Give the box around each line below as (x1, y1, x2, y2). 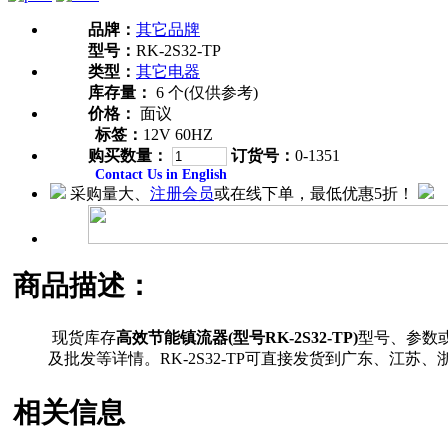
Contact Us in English (95, 166, 227, 182)
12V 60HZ (143, 125, 213, 143)
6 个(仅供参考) (152, 83, 258, 101)
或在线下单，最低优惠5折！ (214, 184, 414, 202)
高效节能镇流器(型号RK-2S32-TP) (116, 329, 358, 347)
